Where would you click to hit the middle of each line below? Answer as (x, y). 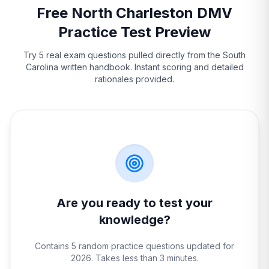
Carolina (42, 67)
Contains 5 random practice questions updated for (134, 246)
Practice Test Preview (134, 32)
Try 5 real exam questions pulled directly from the (123, 55)
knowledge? (134, 220)
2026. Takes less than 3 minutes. (134, 258)
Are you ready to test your (134, 203)
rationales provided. (134, 79)
